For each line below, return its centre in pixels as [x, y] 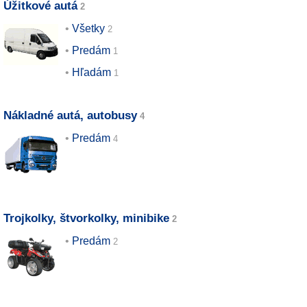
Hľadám [91, 72]
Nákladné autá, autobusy [70, 115]
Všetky [88, 28]
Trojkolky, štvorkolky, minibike [86, 218]
